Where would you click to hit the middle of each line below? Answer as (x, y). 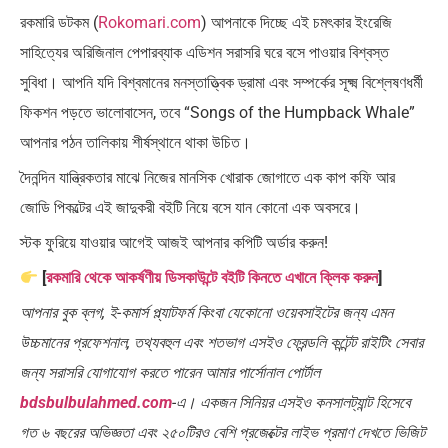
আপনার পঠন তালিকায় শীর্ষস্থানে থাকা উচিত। (135, 142)
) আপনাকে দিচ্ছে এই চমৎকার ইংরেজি (296, 22)
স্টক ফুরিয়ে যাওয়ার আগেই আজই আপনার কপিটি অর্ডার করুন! (174, 242)
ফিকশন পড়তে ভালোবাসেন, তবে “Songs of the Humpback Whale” (217, 112)
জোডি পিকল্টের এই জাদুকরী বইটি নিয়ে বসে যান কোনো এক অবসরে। (190, 207)
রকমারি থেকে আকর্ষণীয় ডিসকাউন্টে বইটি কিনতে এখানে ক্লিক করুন (212, 277)
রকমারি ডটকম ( (59, 22)
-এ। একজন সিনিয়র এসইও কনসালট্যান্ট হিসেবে (291, 402)
